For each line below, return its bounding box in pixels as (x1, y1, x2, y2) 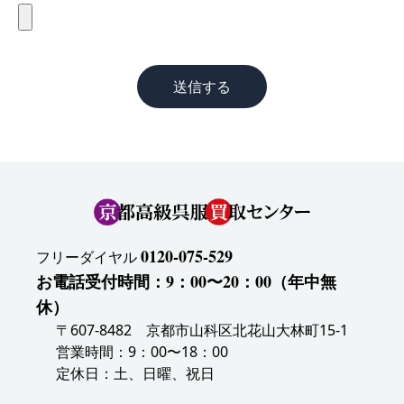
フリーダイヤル (36, 247, 141, 267)
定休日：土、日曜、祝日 (56, 363, 215, 384)
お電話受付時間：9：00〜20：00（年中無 (36, 270, 336, 294)
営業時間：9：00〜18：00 (56, 342, 228, 363)
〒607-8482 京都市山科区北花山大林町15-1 (56, 320, 348, 341)
